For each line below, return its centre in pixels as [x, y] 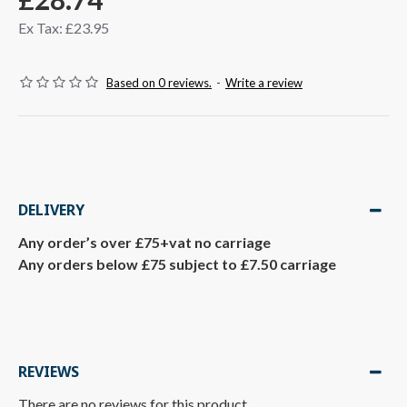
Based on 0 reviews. [159, 83]
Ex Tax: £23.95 [64, 28]
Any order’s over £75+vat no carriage [144, 242]
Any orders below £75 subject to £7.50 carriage [177, 264]
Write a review [264, 83]
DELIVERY [51, 210]
